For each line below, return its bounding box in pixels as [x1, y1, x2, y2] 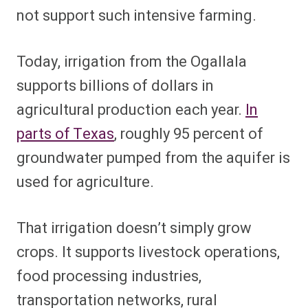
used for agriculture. [16, 171, 154, 194]
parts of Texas [16, 123, 114, 146]
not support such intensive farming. [16, 5, 256, 27]
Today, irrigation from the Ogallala [16, 51, 247, 74]
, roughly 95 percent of [114, 123, 263, 146]
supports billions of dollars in [16, 75, 214, 98]
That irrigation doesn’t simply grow [16, 217, 252, 240]
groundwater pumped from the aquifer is [16, 147, 290, 170]
